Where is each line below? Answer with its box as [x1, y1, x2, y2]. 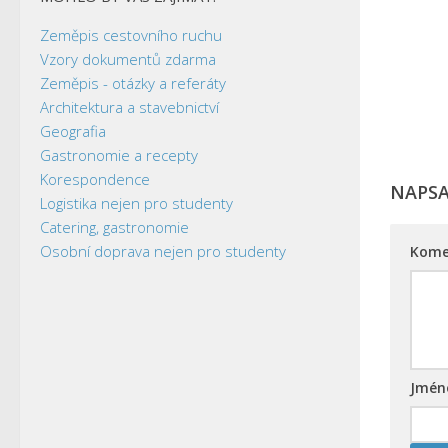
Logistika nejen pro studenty [40, 192, 233, 213]
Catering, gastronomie [40, 216, 189, 237]
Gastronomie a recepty [40, 144, 198, 165]
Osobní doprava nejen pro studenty [40, 240, 286, 261]
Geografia [40, 120, 106, 141]
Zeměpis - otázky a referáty [40, 72, 226, 93]
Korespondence [40, 168, 150, 189]
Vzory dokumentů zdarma [40, 48, 216, 69]
